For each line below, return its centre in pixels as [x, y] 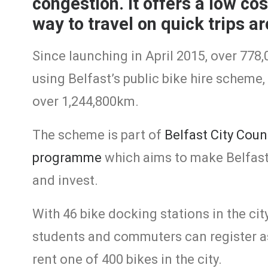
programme [67, 158]
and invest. [65, 180]
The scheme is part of [98, 135]
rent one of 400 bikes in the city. [127, 259]
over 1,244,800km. [86, 101]
